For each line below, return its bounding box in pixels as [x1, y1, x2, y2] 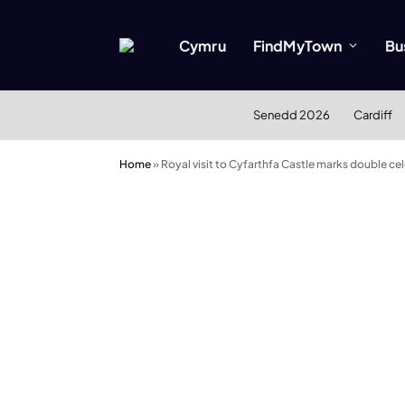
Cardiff [353, 108, 392, 122]
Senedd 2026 [252, 108, 330, 122]
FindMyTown [252, 35, 343, 55]
